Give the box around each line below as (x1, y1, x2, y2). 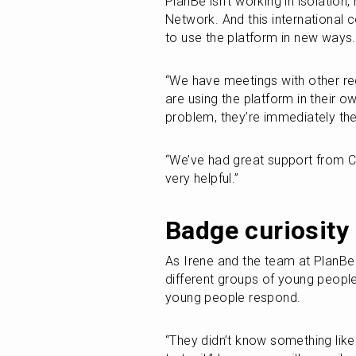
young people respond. (165, 290, 301, 305)
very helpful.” (165, 171, 239, 186)
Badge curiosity (165, 215, 349, 246)
